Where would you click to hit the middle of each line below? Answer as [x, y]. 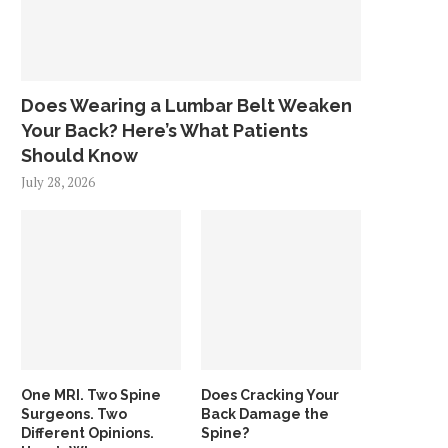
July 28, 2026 [58, 182]
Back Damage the [265, 413]
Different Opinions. [87, 432]
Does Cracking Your [270, 394]
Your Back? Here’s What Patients [164, 130]
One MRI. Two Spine [91, 394]
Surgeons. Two [74, 413]
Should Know [79, 155]
